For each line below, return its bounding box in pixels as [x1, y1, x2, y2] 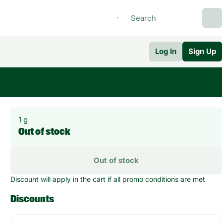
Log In [155, 47, 176, 56]
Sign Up [188, 47, 216, 56]
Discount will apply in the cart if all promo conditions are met [10, 175, 206, 183]
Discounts [10, 194, 55, 204]
